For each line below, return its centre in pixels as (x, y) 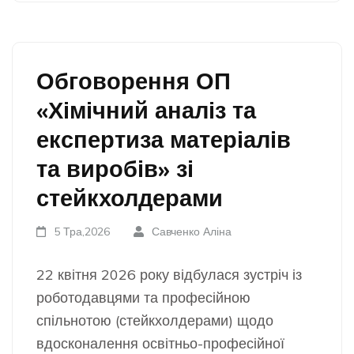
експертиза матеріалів (164, 139)
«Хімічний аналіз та (146, 110)
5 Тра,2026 (82, 232)
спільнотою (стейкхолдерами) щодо (155, 320)
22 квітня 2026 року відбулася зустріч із (169, 275)
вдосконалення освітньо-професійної (160, 343)
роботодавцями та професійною (143, 298)
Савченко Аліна (191, 232)
